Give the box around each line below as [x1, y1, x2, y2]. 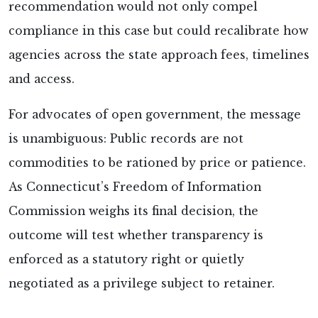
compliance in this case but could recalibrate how [9, 23, 308, 38]
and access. [9, 72, 75, 86]
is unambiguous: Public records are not [9, 131, 243, 146]
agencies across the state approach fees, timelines [9, 48, 309, 62]
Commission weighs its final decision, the [9, 204, 258, 218]
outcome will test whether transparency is [9, 228, 263, 242]
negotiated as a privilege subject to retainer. [9, 276, 275, 290]
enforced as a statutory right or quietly [9, 252, 244, 266]
